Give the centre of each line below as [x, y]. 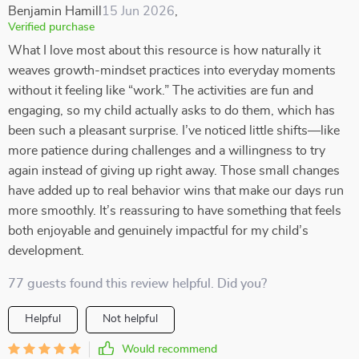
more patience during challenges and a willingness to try [167, 151]
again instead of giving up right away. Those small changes [174, 171]
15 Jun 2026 [138, 11]
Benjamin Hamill [55, 11]
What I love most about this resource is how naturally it [164, 50]
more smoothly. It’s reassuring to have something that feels [175, 211]
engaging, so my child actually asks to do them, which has [171, 111]
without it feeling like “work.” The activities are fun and [161, 91]
